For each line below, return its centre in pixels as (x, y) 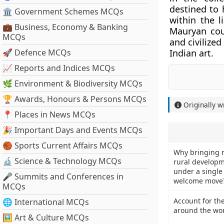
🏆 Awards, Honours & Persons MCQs (74, 99)
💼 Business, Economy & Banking (65, 27)
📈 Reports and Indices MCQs (59, 68)
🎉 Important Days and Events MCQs (72, 130)
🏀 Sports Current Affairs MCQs (62, 145)
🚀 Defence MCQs (37, 52)
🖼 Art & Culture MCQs (46, 217)
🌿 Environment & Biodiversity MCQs (72, 83)
